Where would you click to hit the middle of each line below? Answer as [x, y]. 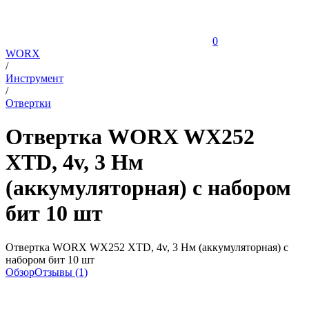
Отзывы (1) [61, 272]
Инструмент [34, 78]
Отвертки [28, 103]
